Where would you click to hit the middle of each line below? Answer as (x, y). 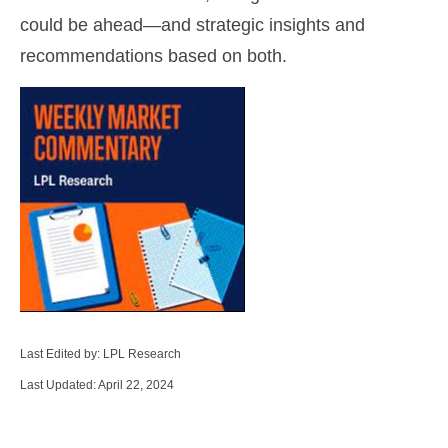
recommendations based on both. (153, 56)
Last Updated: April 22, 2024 (97, 385)
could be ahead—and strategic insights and (192, 25)
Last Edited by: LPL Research (100, 354)
